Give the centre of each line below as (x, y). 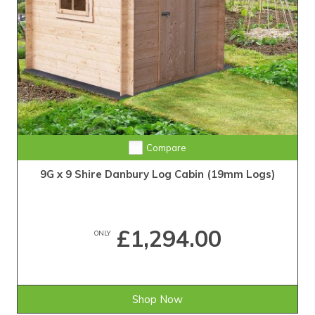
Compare (166, 148)
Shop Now (157, 300)
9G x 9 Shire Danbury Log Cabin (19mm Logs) (157, 174)
